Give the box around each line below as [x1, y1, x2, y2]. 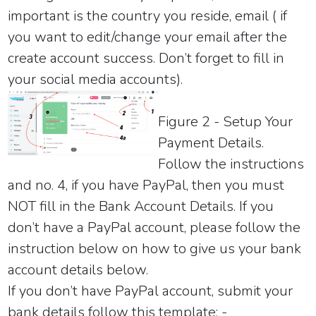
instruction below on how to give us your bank [8, 238, 302, 258]
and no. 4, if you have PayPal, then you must [8, 175, 285, 195]
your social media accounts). [8, 69, 183, 89]
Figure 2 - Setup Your [158, 111, 293, 131]
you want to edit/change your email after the [8, 27, 288, 47]
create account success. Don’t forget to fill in [8, 48, 285, 68]
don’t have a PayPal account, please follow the [8, 217, 301, 237]
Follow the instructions [158, 154, 304, 174]
